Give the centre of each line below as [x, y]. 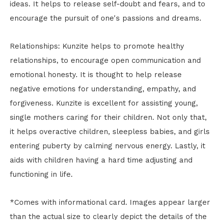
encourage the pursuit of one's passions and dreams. [106, 18]
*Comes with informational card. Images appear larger [110, 202]
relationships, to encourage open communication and [105, 60]
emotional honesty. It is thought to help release [96, 75]
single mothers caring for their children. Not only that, [108, 117]
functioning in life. [41, 174]
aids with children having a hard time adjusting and [101, 160]
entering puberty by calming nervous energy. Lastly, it [108, 146]
